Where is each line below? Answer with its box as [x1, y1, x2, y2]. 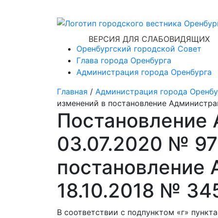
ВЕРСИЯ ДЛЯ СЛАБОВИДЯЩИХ [89, 34, 210, 44]
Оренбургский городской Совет [76, 44, 201, 54]
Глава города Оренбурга [76, 55, 171, 65]
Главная [57, 87, 88, 96]
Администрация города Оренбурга [76, 67, 212, 77]
